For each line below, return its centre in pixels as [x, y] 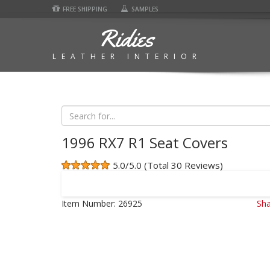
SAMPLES [145, 9]
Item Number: [89, 203]
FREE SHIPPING [85, 9]
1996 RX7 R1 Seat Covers [145, 143]
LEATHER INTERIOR [127, 56]
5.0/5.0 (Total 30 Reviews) [168, 165]
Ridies [126, 38]
